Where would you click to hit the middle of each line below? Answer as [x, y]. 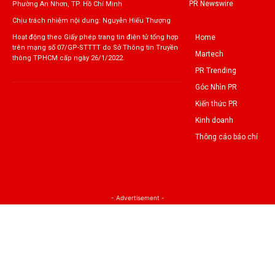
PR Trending [215, 70]
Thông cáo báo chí [226, 137]
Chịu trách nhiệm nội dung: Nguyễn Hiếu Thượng [91, 21]
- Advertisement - [137, 197]
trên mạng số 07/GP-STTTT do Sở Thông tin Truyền [95, 48]
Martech [209, 54]
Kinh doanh [214, 120]
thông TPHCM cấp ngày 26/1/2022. [68, 58]
